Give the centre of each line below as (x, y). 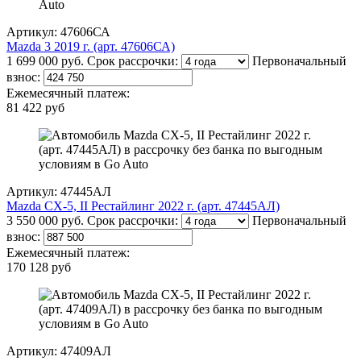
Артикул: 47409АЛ (59, 351)
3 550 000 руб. (45, 221)
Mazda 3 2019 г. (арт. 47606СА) (91, 47)
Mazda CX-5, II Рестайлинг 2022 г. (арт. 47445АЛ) (143, 206)
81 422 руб (35, 108)
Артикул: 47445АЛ (59, 192)
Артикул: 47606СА (58, 32)
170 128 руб (39, 268)
